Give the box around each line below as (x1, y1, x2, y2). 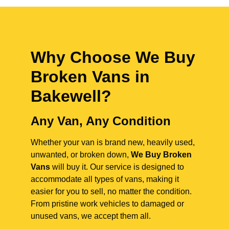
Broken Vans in (31, 67, 150, 86)
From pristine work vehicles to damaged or (31, 199, 184, 209)
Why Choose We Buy (31, 48, 195, 67)
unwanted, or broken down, (31, 150, 131, 159)
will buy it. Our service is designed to (50, 163, 184, 172)
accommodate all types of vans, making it (31, 175, 179, 184)
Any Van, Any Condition (31, 114, 171, 128)
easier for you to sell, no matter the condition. (31, 187, 192, 196)
